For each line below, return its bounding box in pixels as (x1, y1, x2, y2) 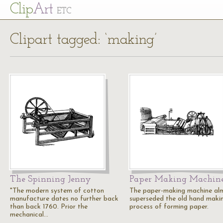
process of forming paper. (129, 203, 209, 211)
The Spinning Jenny (10, 175, 91, 184)
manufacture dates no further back (10, 195, 118, 203)
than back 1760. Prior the (10, 203, 88, 211)
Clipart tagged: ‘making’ (10, 32, 157, 48)
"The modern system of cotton (10, 187, 104, 195)
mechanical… (10, 211, 48, 219)
